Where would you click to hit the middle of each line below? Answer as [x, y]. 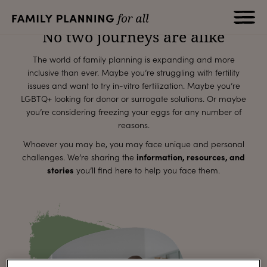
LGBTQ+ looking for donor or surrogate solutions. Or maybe [133, 98]
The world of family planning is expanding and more [133, 59]
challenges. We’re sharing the [79, 157]
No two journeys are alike [133, 37]
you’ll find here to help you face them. [147, 170]
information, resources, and [191, 157]
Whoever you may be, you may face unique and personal [133, 144]
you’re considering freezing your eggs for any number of [133, 111]
